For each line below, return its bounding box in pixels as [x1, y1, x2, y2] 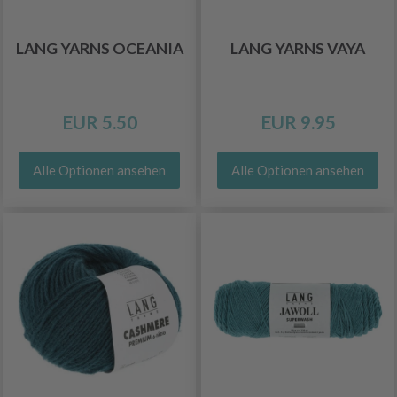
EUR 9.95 [260, 111, 336, 133]
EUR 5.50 [61, 111, 137, 133]
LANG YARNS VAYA [230, 39, 365, 58]
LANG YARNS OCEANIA [15, 39, 183, 58]
